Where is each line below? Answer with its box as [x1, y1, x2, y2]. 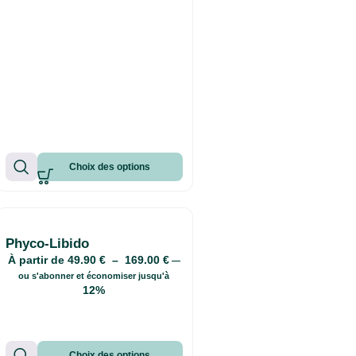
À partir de [7, 253, 68, 266]
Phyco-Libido [5, 235, 89, 251]
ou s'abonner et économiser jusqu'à [18, 270, 170, 281]
